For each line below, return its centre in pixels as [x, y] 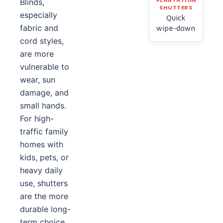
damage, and [44, 93]
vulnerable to [45, 67]
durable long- [45, 209]
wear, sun [38, 80]
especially [39, 15]
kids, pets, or [44, 157]
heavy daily [41, 170]
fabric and [39, 28]
